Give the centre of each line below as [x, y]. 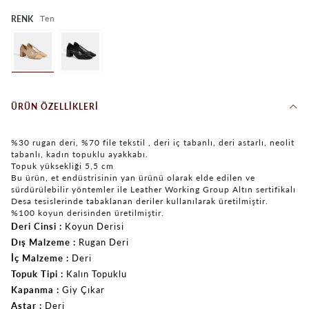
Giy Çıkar [83, 289]
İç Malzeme [37, 258]
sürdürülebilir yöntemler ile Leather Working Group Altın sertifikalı [153, 189]
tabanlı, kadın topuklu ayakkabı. [80, 154]
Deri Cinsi [34, 226]
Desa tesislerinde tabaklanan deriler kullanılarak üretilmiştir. [140, 201]
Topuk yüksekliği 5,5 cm [62, 166]
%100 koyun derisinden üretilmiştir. [88, 212]
